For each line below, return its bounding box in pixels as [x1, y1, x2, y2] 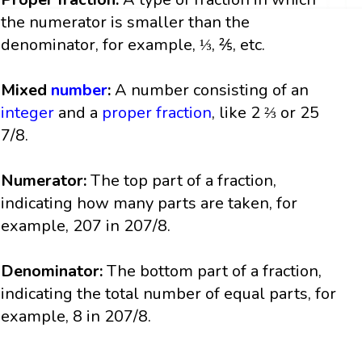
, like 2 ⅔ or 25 [212, 101, 320, 124]
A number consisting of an [115, 78, 309, 101]
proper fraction [102, 101, 213, 124]
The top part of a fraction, [86, 169, 277, 192]
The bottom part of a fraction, [107, 259, 322, 282]
